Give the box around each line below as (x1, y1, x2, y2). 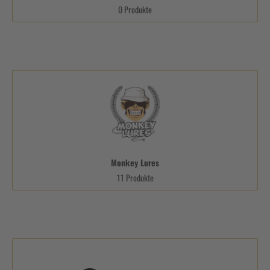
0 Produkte (118, 2, 152, 16)
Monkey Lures (111, 155, 159, 169)
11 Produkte (116, 171, 154, 184)
